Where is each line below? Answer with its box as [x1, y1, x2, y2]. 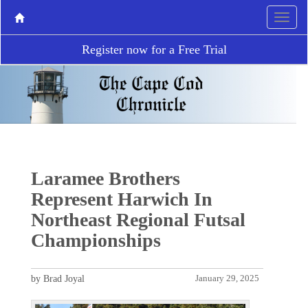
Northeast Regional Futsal [30, 208, 245, 230]
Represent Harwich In [30, 188, 212, 210]
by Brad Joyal [30, 273, 85, 284]
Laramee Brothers [30, 167, 180, 189]
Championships [30, 229, 161, 251]
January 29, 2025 [195, 273, 260, 283]
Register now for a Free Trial [81, 43, 227, 56]
